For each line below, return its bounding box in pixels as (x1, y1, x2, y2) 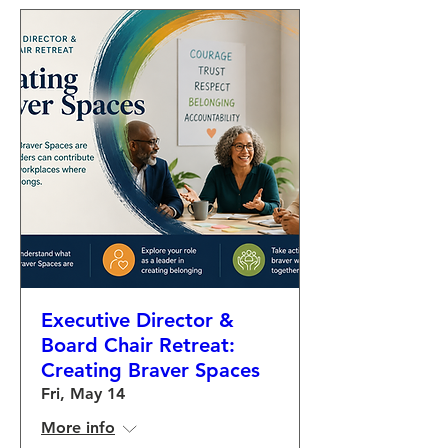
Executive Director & (41, 308, 234, 332)
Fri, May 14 (41, 384, 125, 403)
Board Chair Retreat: (41, 333, 235, 357)
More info (41, 418, 115, 437)
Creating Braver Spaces (41, 358, 260, 382)
